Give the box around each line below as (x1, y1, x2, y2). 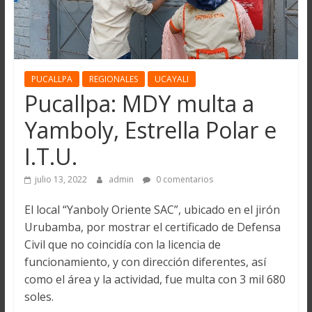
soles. (24, 289, 54, 305)
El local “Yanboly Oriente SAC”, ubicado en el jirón (24, 202, 280, 218)
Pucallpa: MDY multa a (24, 88, 254, 119)
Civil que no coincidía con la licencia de (24, 237, 221, 253)
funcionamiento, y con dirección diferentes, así (24, 254, 266, 270)
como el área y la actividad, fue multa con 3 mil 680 (24, 272, 286, 288)
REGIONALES (88, 73, 138, 86)
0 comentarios (153, 173, 213, 186)
